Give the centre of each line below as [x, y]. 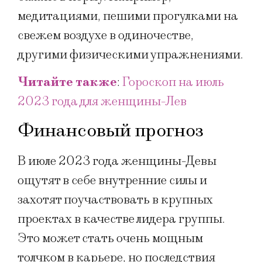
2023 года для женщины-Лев [102, 102]
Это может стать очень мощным [110, 238]
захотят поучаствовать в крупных [115, 199]
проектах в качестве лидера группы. [121, 219]
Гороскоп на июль [173, 82]
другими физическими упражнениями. [130, 54]
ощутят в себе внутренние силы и [112, 180]
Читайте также [67, 82]
